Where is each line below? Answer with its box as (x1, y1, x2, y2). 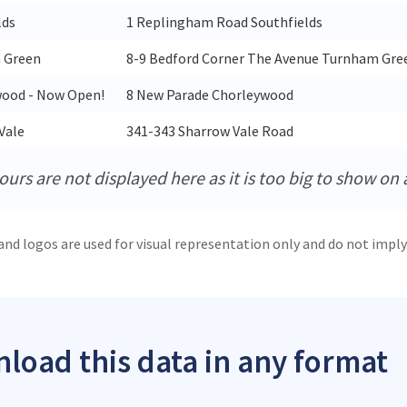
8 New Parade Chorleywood (126, 84, 293, 104)
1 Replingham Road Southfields (126, 12, 323, 31)
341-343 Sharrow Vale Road (126, 121, 293, 140)
